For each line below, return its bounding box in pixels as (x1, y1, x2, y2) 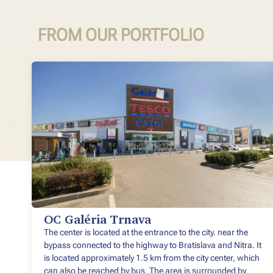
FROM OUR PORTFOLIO (38, 25, 204, 46)
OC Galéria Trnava (44, 214, 151, 227)
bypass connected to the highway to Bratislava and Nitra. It (44, 240, 261, 250)
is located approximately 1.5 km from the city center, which (44, 253, 260, 263)
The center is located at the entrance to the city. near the (44, 227, 248, 238)
